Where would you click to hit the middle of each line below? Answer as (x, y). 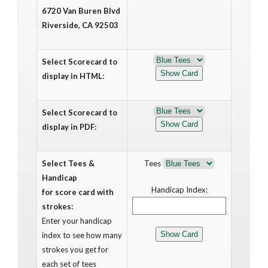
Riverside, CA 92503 (80, 25)
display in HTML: (73, 76)
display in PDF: (69, 127)
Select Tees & (68, 163)
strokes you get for (75, 249)
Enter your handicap (77, 221)
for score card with (78, 192)
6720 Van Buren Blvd (81, 11)
